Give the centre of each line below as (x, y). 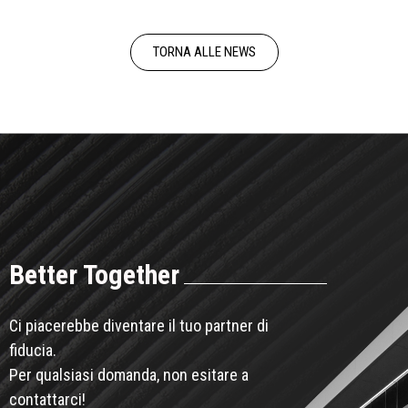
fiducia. (33, 351)
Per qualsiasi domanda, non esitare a (129, 375)
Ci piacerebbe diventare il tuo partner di (139, 326)
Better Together (94, 275)
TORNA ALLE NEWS (204, 51)
